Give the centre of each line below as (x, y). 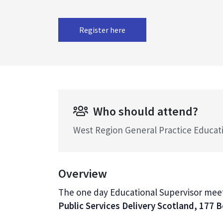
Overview (83, 173)
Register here (102, 30)
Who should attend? (146, 111)
